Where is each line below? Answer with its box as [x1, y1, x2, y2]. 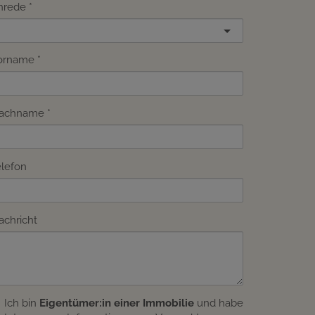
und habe [194, 297, 243, 310]
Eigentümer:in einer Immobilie [39, 297, 194, 310]
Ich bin [4, 297, 39, 310]
